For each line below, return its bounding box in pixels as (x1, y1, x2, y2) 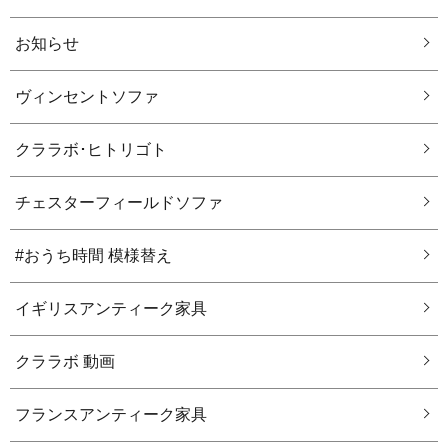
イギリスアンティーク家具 (15, 300, 207, 318)
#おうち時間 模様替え (15, 247, 172, 265)
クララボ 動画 (15, 353, 115, 371)
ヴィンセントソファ (15, 88, 159, 106)
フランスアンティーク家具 (15, 406, 207, 424)
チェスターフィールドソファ (15, 194, 223, 212)
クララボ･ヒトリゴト (15, 141, 167, 159)
